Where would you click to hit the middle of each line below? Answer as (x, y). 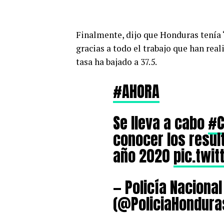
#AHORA (136, 91)
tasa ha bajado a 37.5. (116, 62)
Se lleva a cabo (160, 123)
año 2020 (143, 156)
